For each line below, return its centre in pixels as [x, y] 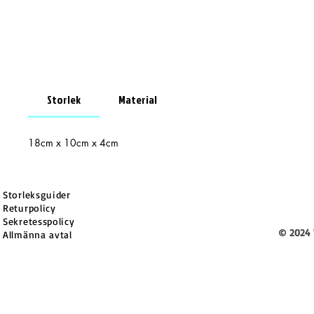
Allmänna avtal [37, 235]
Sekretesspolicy [39, 221]
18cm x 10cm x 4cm [73, 143]
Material [138, 100]
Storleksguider [37, 195]
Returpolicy [29, 208]
